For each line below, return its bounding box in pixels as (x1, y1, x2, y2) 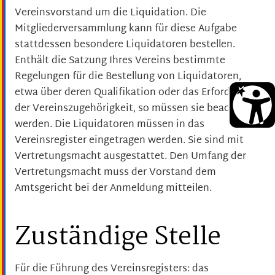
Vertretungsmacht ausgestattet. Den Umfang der (15, 147, 246, 166)
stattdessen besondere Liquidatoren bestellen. (15, 36, 235, 54)
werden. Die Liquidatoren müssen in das (15, 115, 204, 134)
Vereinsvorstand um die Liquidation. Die (15, 4, 206, 22)
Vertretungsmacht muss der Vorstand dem (15, 163, 216, 182)
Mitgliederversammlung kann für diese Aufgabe (15, 20, 237, 38)
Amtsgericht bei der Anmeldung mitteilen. (15, 179, 212, 198)
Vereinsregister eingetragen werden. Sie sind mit (15, 131, 244, 150)
